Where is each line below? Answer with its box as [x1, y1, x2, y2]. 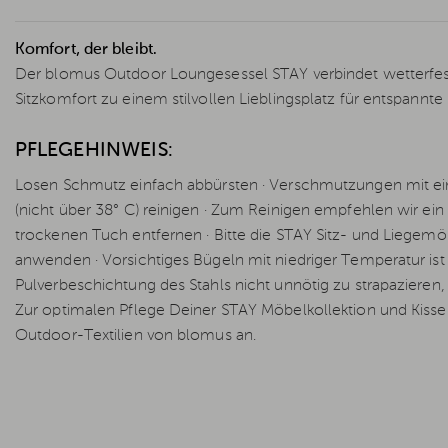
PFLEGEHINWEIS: [15, 141, 174, 161]
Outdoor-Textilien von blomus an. [15, 328, 257, 344]
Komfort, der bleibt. [15, 42, 157, 58]
